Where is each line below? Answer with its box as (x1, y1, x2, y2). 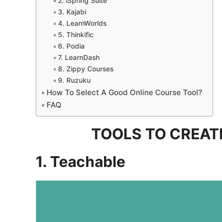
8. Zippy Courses (57, 64, 113, 73)
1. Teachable (36, 152, 125, 170)
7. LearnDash (57, 53, 100, 61)
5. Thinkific (57, 30, 94, 39)
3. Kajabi (57, 7, 86, 16)
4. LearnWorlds (57, 19, 107, 27)
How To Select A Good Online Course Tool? (47, 87, 203, 97)
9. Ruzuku (57, 76, 91, 84)
